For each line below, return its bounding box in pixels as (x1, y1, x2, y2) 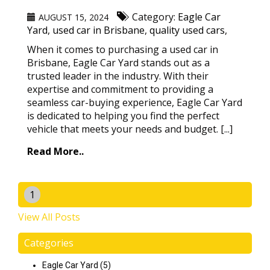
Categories (24, 236, 74, 250)
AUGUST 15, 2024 (39, 11, 108, 23)
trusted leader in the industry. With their (27, 69, 209, 83)
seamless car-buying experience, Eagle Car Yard (27, 96, 242, 109)
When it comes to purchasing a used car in (27, 43, 218, 56)
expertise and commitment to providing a (27, 83, 213, 96)
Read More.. (27, 145, 84, 158)
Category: (130, 10, 178, 24)
